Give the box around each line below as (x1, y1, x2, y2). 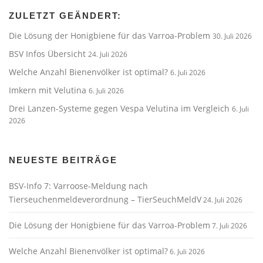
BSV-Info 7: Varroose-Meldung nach (9, 180, 148, 192)
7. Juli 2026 (212, 221, 247, 231)
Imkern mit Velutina (9, 85, 89, 96)
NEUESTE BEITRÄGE (9, 155, 117, 166)
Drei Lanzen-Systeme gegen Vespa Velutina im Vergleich (9, 103, 232, 114)
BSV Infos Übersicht (9, 48, 88, 60)
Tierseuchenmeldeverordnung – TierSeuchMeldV (9, 194, 201, 205)
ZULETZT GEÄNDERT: (9, 11, 122, 21)
